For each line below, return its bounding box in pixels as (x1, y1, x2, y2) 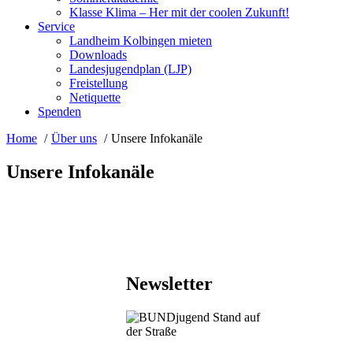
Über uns (51, 132, 97, 146)
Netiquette (69, 91, 121, 105)
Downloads (69, 48, 127, 62)
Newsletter (126, 273, 213, 294)
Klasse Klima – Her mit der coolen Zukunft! (69, 6, 289, 20)
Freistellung (69, 76, 128, 91)
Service (38, 20, 75, 34)
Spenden (38, 105, 81, 119)
